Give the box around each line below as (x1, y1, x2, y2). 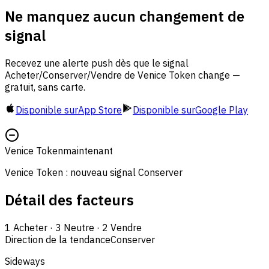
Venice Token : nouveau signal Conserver (5, 166, 183, 178)
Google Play (195, 103, 248, 116)
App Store (78, 103, 122, 116)
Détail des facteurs (5, 190, 134, 210)
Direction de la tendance (5, 233, 110, 246)
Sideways (5, 255, 45, 267)
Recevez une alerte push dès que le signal (5, 56, 189, 69)
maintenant (63, 144, 113, 157)
